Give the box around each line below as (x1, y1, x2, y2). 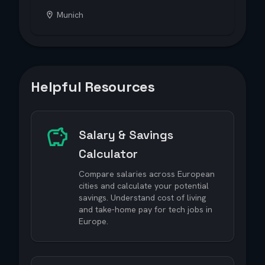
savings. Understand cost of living (79, 192, 206, 203)
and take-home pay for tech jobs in (79, 204, 212, 215)
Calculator (79, 146, 138, 161)
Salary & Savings (79, 127, 173, 143)
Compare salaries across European (79, 169, 215, 179)
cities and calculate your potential (79, 180, 209, 191)
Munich (57, 9, 83, 20)
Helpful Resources (31, 77, 155, 96)
